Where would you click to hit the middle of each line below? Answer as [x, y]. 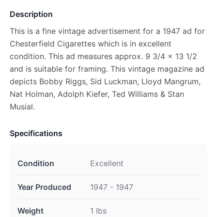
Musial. [22, 107]
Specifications [36, 133]
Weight [31, 211]
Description [31, 14]
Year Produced [44, 187]
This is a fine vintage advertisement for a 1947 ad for [107, 31]
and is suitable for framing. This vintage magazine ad [107, 69]
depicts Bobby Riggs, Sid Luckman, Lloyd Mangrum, [105, 81]
